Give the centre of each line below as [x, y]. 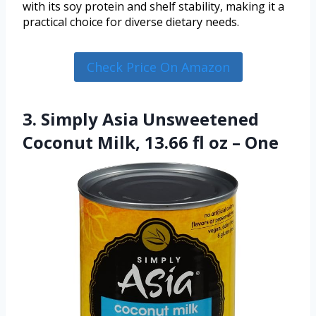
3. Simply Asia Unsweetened [141, 119]
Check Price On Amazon [158, 67]
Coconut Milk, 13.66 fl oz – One [151, 142]
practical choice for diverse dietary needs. [131, 22]
